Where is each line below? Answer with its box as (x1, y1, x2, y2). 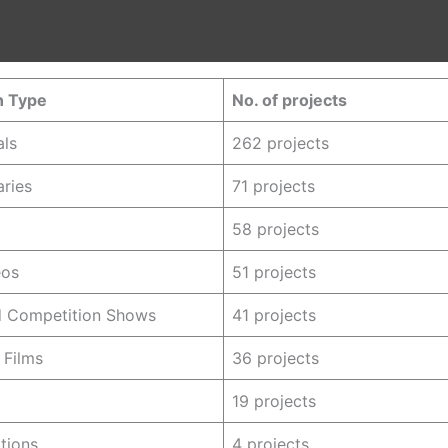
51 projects (232, 262, 316, 283)
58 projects (232, 219, 319, 240)
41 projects (232, 305, 316, 326)
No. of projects (232, 90, 347, 111)
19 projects (232, 391, 316, 412)
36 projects (232, 348, 319, 369)
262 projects (232, 133, 329, 154)
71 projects (232, 176, 315, 197)
